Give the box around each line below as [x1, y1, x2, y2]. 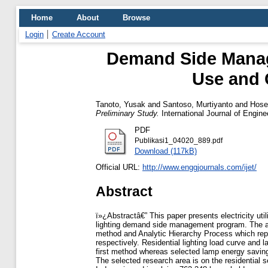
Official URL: [96, 163, 142, 172]
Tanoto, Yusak [96, 99, 145, 109]
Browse [123, 13, 150, 22]
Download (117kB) [134, 146, 197, 156]
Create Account [52, 30, 105, 39]
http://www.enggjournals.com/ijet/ [142, 163, 257, 172]
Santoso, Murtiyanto [163, 99, 233, 109]
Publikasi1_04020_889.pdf [134, 136, 223, 144]
